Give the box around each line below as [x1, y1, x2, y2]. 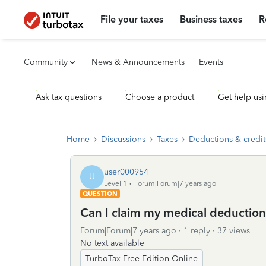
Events [199, 57, 223, 67]
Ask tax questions [36, 92, 102, 102]
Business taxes [180, 14, 243, 25]
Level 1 [104, 179, 127, 188]
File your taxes [100, 14, 164, 25]
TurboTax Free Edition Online [85, 254, 198, 264]
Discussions [101, 134, 145, 144]
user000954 [104, 166, 148, 177]
